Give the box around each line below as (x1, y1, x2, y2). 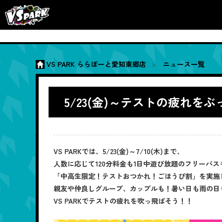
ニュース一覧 (163, 59, 205, 69)
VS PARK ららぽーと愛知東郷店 (47, 59, 147, 69)
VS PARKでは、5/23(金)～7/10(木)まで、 (54, 146, 184, 156)
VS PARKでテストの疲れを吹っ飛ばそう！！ (54, 195, 193, 206)
